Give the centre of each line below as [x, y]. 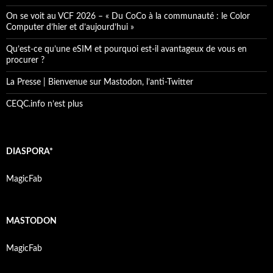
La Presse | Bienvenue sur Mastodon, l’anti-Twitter [100, 82]
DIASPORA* [30, 152]
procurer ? [25, 60]
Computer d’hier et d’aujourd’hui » [70, 27]
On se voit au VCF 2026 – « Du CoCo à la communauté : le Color [128, 16]
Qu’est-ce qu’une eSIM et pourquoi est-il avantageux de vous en [126, 49]
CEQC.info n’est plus [44, 104]
